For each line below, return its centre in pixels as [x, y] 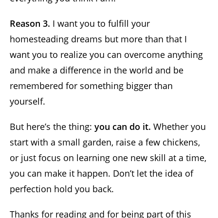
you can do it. [123, 126]
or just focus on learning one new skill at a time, [108, 157]
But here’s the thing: [52, 126]
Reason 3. [30, 23]
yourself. [27, 101]
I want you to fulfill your [100, 23]
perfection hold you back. [62, 189]
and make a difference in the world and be [97, 70]
